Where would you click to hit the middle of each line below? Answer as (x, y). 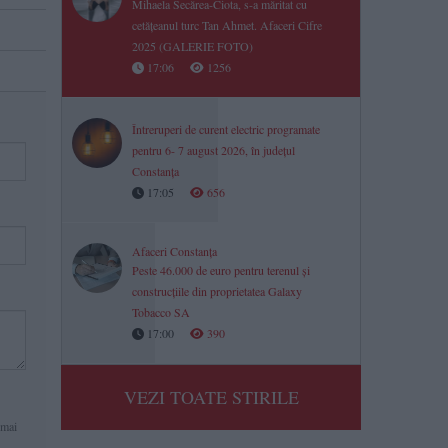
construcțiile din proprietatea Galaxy (217, 291)
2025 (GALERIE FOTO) (192, 46)
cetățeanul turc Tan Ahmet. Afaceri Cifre (227, 25)
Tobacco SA (161, 312)
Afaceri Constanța (174, 251)
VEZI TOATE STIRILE (211, 397)
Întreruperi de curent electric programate (226, 129)
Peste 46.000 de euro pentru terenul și (221, 270)
